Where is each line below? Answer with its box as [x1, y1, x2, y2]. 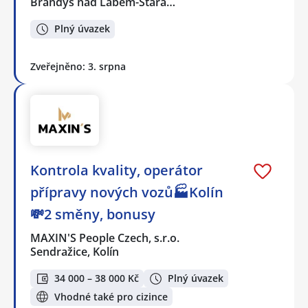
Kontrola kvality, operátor [30, 160, 203, 179]
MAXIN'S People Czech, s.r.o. [30, 230, 181, 245]
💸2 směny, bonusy [30, 204, 155, 223]
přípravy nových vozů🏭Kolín [30, 182, 223, 201]
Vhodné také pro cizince [54, 289, 168, 303]
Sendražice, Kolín [30, 243, 119, 259]
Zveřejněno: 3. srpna [30, 59, 126, 73]
